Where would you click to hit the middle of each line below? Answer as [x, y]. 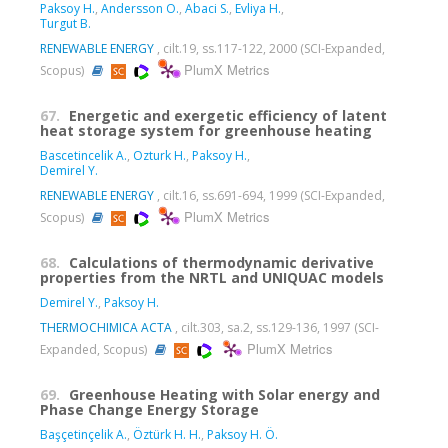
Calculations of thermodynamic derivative [221, 262]
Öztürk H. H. [167, 434]
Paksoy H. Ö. [242, 434]
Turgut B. [65, 23]
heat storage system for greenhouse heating [206, 130]
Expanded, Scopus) [95, 349]
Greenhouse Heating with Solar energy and [224, 394]
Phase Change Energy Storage [149, 409]
